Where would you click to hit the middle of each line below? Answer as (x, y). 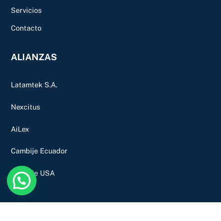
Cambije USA (33, 173)
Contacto (26, 28)
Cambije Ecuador (39, 151)
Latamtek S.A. (34, 85)
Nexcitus (26, 107)
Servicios (26, 10)
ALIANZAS (34, 57)
